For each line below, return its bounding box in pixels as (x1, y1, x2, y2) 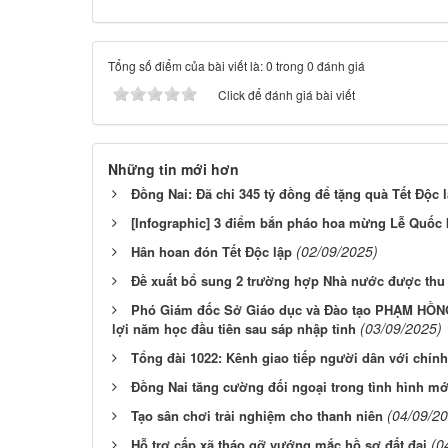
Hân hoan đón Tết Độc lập (131, 242, 292, 262)
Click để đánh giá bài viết (218, 86, 355, 104)
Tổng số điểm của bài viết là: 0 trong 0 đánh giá (108, 57, 365, 75)
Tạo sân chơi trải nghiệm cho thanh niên (131, 406, 383, 426)
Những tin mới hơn (108, 159, 239, 180)
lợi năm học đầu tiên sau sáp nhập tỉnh (112, 319, 356, 339)
